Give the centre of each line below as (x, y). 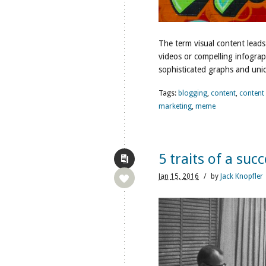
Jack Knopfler (242, 176)
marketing (175, 106)
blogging (193, 93)
